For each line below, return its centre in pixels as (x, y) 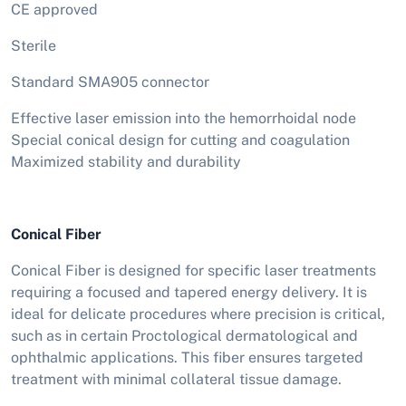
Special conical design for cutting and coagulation (180, 140)
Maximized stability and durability (126, 162)
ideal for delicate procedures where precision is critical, (198, 314)
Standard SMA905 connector (110, 82)
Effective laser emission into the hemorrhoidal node (184, 119)
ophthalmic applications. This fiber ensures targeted (187, 358)
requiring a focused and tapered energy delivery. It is (189, 293)
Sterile (34, 46)
